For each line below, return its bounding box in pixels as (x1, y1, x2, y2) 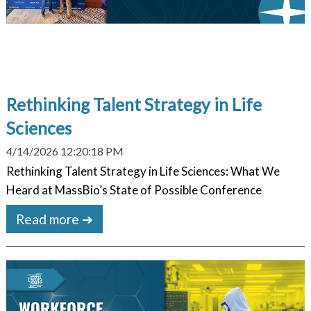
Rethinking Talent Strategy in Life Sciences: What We (6, 163, 280, 178)
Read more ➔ (16, 210, 94, 227)
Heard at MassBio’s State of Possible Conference (6, 182, 262, 197)
